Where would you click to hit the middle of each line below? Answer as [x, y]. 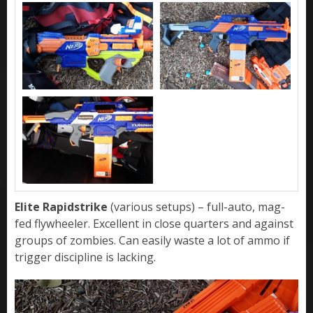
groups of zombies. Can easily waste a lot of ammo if [152, 240]
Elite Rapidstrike [61, 206]
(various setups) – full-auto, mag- [196, 206]
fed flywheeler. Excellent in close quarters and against [154, 223]
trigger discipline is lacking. [85, 257]
